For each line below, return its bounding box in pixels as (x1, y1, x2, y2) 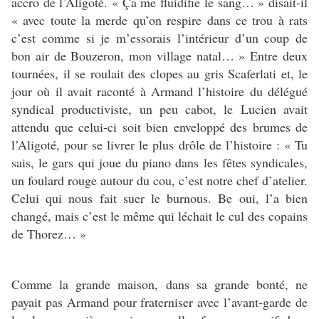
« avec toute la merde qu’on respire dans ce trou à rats (11, 11, 308, 28)
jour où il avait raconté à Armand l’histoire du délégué (11, 82, 308, 100)
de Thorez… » (11, 224, 86, 242)
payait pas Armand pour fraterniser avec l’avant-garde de (11, 293, 308, 310)
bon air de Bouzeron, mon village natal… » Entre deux (11, 46, 308, 64)
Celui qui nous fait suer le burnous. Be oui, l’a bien (11, 189, 308, 206)
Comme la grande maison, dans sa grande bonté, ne (11, 275, 308, 293)
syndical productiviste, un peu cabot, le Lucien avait (11, 100, 308, 117)
